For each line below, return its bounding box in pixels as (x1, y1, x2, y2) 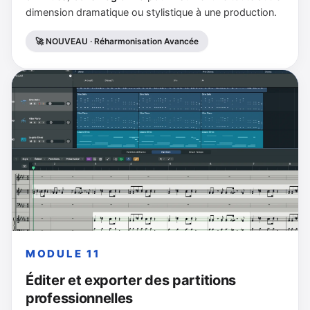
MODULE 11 (26, 247, 100, 261)
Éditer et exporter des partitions (26, 272, 237, 289)
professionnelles (26, 290, 134, 307)
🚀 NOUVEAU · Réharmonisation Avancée (35, 36, 199, 47)
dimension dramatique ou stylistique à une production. (26, 6, 277, 19)
